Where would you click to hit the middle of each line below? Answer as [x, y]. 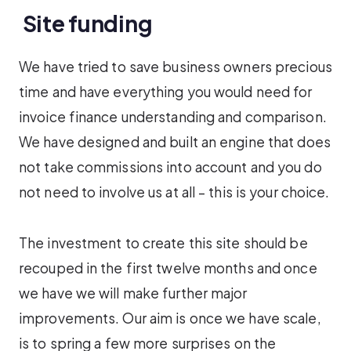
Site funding [87, 23]
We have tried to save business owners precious [175, 67]
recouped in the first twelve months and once [168, 268]
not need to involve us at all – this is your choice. [174, 192]
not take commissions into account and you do [170, 167]
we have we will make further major [133, 293]
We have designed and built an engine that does [175, 142]
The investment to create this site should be [163, 242]
